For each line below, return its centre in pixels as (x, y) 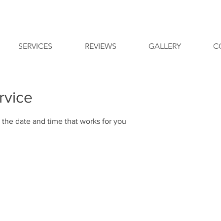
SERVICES (35, 46)
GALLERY (165, 46)
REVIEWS (100, 46)
